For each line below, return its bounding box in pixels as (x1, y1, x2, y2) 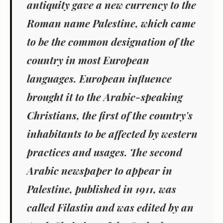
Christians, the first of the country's (27, 108, 193, 122)
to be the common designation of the (27, 34, 195, 49)
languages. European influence (27, 71, 172, 86)
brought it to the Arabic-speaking (27, 90, 183, 104)
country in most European (27, 53, 149, 67)
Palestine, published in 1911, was (27, 182, 176, 196)
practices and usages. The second (27, 145, 182, 159)
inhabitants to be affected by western (27, 126, 198, 141)
